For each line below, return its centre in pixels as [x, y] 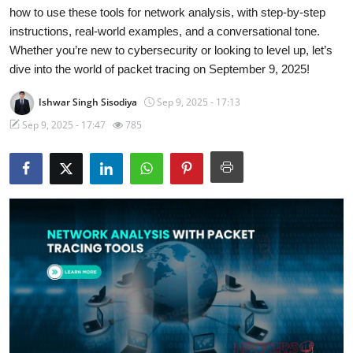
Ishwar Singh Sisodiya [88, 102]
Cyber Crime [50, 59]
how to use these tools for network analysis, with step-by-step [167, 12]
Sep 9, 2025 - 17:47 [64, 125]
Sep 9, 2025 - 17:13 [199, 102]
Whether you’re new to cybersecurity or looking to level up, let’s [171, 50]
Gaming [35, 24]
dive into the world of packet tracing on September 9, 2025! [160, 69]
